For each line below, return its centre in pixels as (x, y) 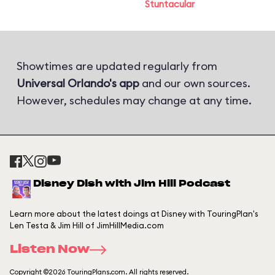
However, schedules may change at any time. (134, 100)
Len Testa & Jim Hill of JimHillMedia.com (87, 225)
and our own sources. (195, 83)
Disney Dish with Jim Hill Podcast (132, 184)
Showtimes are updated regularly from (117, 66)
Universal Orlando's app (78, 83)
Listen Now (50, 250)
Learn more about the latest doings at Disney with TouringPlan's (134, 214)
